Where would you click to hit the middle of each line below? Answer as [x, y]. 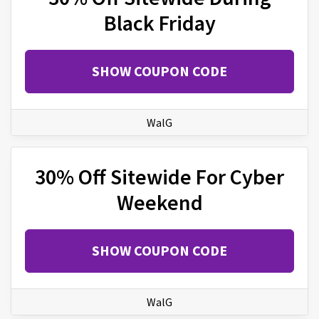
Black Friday [159, 22]
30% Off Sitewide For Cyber [159, 176]
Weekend [159, 202]
